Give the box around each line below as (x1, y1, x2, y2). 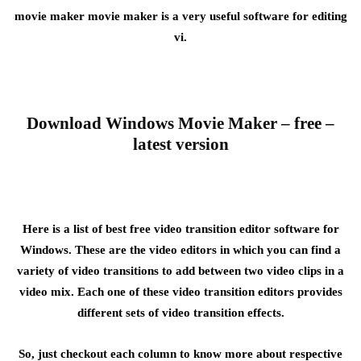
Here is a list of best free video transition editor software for (22, 222, 339, 235)
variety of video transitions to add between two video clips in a (17, 264, 344, 277)
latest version (132, 135, 229, 154)
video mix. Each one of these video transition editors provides (19, 285, 342, 298)
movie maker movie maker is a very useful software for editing (14, 10, 347, 23)
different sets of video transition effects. (77, 306, 284, 319)
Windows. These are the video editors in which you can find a (20, 243, 341, 256)
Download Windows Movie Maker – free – (27, 114, 334, 133)
